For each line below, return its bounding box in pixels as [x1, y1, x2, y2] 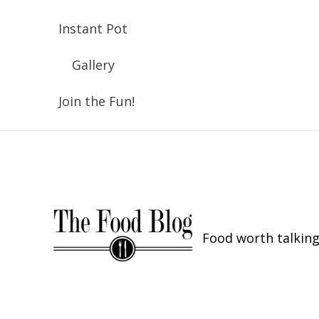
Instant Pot [58, 20, 127, 37]
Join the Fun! [58, 93, 135, 110]
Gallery [71, 56, 115, 73]
